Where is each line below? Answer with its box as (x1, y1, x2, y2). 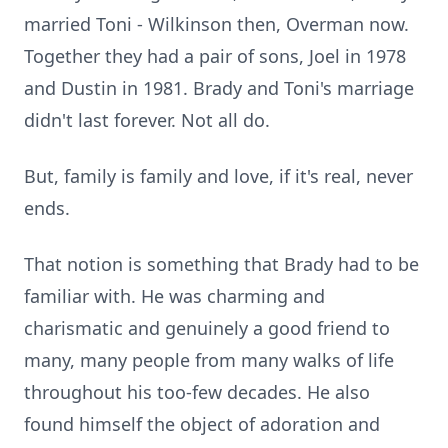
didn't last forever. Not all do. (24, 108, 270, 132)
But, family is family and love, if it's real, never (24, 164, 413, 188)
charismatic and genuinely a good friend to (24, 316, 390, 340)
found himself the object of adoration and (24, 412, 380, 436)
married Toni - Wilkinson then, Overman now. (24, 12, 409, 36)
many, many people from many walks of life (24, 348, 394, 372)
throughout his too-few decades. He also (24, 380, 370, 404)
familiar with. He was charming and (24, 284, 325, 308)
